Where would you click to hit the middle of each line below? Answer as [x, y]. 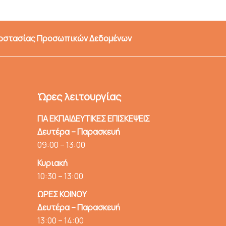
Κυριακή [52, 163]
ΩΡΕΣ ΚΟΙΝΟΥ [62, 194]
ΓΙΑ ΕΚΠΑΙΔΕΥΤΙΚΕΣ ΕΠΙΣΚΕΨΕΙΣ [93, 118]
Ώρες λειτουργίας [79, 96]
